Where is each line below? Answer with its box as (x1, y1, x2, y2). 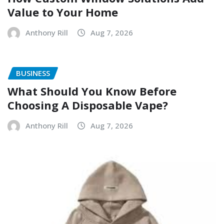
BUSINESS (16, 67, 50, 78)
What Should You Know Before (7, 83, 176, 99)
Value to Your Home (7, 4, 118, 19)
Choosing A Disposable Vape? (7, 97, 168, 113)
